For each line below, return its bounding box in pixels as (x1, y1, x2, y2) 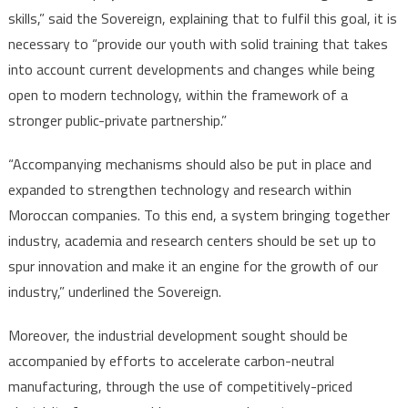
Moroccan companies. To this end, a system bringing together (7, 203, 390, 226)
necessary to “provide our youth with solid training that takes (7, 32, 388, 55)
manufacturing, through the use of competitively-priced (7, 374, 352, 397)
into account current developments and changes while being (7, 57, 375, 80)
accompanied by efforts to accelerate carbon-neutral (7, 349, 334, 372)
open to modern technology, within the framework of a (7, 83, 348, 106)
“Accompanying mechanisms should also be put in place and (7, 152, 372, 175)
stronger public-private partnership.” (7, 108, 227, 131)
